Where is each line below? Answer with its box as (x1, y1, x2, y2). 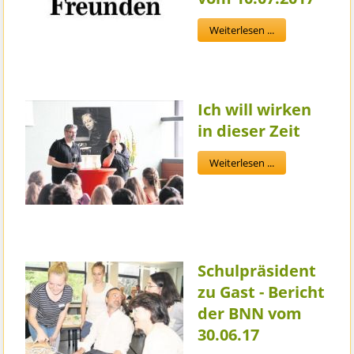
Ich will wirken (198, 99, 312, 121)
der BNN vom (198, 303, 303, 325)
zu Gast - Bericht (198, 281, 326, 303)
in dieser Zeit (198, 120, 301, 142)
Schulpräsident (198, 260, 317, 282)
